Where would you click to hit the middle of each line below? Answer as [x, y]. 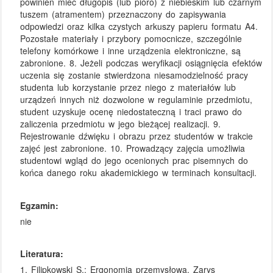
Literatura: [42, 254]
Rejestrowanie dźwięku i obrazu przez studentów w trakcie [137, 136]
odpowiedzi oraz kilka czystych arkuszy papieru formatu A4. [139, 27]
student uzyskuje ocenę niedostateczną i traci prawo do [131, 112]
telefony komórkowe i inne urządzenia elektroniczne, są [131, 51]
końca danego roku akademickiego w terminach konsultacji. [139, 173]
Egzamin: [40, 205]
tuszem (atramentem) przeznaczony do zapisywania [123, 14]
